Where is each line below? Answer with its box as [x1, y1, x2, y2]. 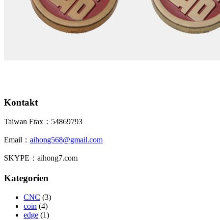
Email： [4, 136, 30, 144]
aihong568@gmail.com [30, 136, 103, 144]
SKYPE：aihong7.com [4, 154, 78, 163]
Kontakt [4, 97, 38, 108]
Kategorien [4, 173, 49, 184]
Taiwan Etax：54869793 [4, 117, 82, 126]
